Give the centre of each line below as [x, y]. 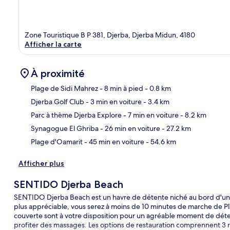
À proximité [58, 74]
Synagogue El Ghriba [65, 129]
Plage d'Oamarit [57, 142]
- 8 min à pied [121, 89]
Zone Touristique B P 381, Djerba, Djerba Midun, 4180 [110, 35]
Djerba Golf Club [57, 102]
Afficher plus [41, 164]
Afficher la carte [53, 44]
